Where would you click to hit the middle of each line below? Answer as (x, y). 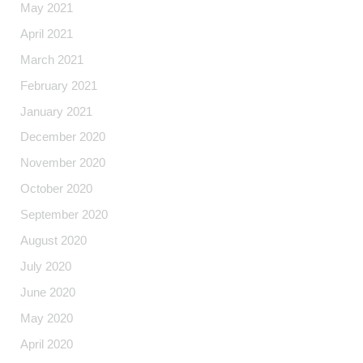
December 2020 (63, 137)
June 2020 (48, 293)
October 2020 (57, 189)
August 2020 (54, 241)
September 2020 (64, 215)
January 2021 (57, 111)
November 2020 (63, 163)
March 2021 (52, 60)
